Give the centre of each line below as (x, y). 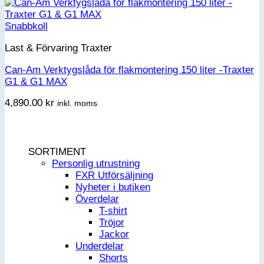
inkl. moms (77, 103)
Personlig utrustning (96, 164)
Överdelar (97, 199)
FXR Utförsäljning (114, 176)
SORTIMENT (57, 152)
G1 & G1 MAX (36, 81)
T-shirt (113, 211)
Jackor (114, 235)
